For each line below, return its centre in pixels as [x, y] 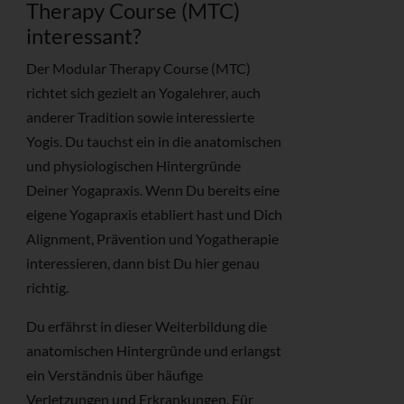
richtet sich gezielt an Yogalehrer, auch [143, 93]
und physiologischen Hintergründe [133, 166]
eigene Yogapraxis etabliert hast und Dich [154, 215]
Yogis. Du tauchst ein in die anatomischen [154, 142]
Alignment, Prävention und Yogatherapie [152, 239]
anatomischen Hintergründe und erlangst [154, 351]
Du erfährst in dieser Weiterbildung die [147, 326]
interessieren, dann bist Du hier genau [143, 263]
